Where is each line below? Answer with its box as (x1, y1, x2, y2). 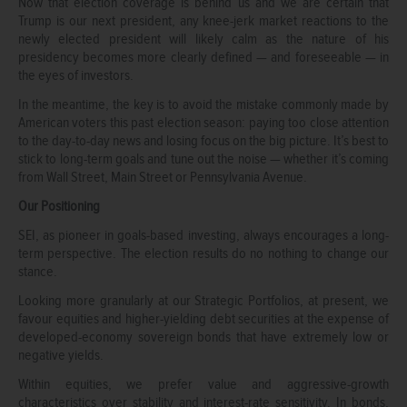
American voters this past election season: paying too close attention (18, 113, 389, 132)
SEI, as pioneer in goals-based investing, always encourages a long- (18, 225, 389, 244)
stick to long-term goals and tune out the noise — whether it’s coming (18, 149, 389, 168)
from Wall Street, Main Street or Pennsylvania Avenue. (18, 167, 307, 186)
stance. (18, 262, 57, 281)
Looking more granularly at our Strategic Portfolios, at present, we (18, 291, 389, 310)
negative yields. (18, 345, 104, 364)
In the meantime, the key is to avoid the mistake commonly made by (18, 94, 389, 114)
